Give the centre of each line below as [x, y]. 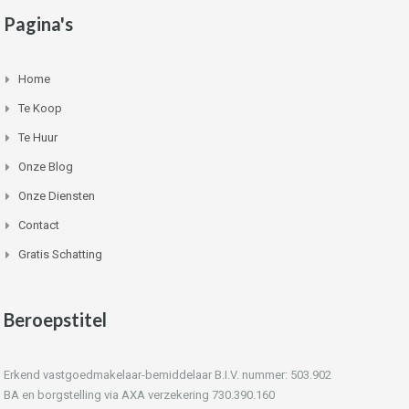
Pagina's [38, 24]
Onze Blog [46, 167]
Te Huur [38, 137]
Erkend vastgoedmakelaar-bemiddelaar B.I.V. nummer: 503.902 [168, 375]
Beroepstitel [55, 320]
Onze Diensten [57, 196]
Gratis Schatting [60, 254]
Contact [39, 225]
